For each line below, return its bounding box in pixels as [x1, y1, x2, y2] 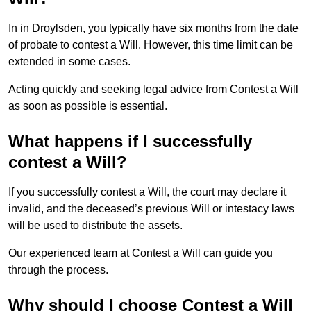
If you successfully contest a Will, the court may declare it [8, 186, 286, 199]
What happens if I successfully [8, 132, 252, 151]
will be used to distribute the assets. [8, 219, 185, 232]
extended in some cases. [8, 56, 133, 68]
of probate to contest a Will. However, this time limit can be [8, 39, 293, 51]
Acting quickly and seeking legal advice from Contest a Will [8, 83, 299, 96]
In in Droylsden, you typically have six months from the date [8, 22, 299, 35]
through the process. [8, 264, 108, 276]
